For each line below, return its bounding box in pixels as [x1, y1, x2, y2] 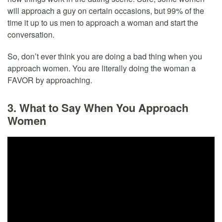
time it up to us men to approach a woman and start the [7, 17, 198, 29]
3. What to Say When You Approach [7, 100, 188, 116]
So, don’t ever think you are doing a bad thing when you [7, 51, 202, 62]
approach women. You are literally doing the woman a [7, 62, 196, 74]
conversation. [7, 29, 55, 41]
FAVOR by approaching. [7, 74, 92, 86]
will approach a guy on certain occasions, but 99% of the [7, 5, 204, 17]
